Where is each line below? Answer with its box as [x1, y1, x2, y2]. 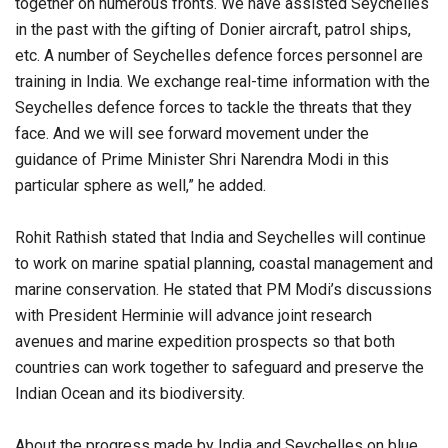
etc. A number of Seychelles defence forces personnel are [15, 45, 423, 65]
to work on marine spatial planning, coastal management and [15, 253, 433, 273]
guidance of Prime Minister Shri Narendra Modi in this [15, 149, 389, 169]
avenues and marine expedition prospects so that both [15, 331, 395, 351]
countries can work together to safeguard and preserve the [15, 357, 424, 377]
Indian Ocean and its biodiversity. [15, 383, 245, 403]
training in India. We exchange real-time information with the [15, 71, 430, 91]
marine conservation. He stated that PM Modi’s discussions [15, 279, 432, 299]
